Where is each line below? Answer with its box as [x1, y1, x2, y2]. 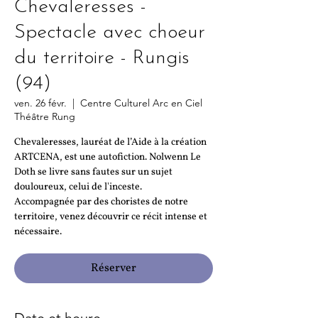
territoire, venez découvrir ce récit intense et [14, 210, 207, 224]
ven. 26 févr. [14, 97, 67, 109]
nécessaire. [14, 225, 62, 238]
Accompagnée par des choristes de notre [14, 195, 188, 209]
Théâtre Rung [14, 110, 75, 123]
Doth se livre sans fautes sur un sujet [14, 165, 172, 179]
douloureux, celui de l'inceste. [14, 180, 142, 194]
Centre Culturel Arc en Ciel [80, 97, 202, 109]
